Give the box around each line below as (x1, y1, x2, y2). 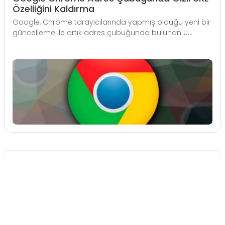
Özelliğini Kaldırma (13, 3, 94, 15)
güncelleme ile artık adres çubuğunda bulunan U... (13, 28, 192, 38)
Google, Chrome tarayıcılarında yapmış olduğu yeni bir (13, 17, 210, 27)
